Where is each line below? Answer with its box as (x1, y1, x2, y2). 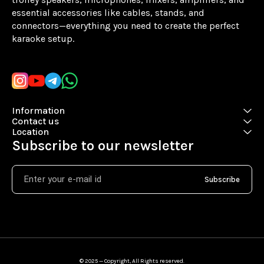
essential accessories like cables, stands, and (12, 7, 207, 19)
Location (12, 126, 49, 138)
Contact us (12, 115, 59, 127)
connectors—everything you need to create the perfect (12, 20, 242, 32)
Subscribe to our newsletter (12, 137, 194, 154)
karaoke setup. (12, 33, 74, 45)
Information (12, 105, 65, 117)
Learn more (12, 42, 54, 52)
